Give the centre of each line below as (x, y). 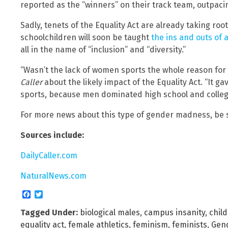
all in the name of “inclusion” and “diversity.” (103, 49)
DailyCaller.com (49, 155)
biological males (110, 212)
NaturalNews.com (53, 176)
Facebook (44, 194)
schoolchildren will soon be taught (86, 37)
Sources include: (52, 135)
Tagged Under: (49, 212)
